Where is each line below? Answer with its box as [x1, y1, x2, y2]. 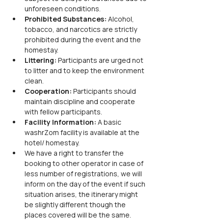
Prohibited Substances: [25, 14, 107, 24]
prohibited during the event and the [25, 35, 142, 44]
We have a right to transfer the [25, 148, 125, 158]
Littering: [25, 55, 56, 65]
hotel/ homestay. [25, 138, 80, 147]
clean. [25, 76, 44, 85]
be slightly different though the [25, 200, 127, 209]
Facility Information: [25, 117, 98, 127]
